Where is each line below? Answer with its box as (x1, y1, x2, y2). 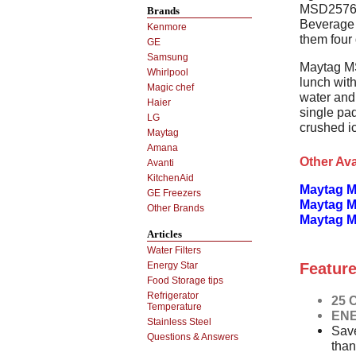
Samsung (147, 52, 188, 63)
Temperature (147, 301, 202, 312)
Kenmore (147, 21, 187, 33)
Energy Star (147, 260, 198, 271)
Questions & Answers (147, 331, 238, 342)
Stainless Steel (147, 316, 211, 327)
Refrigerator (147, 290, 199, 301)
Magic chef (147, 82, 194, 93)
